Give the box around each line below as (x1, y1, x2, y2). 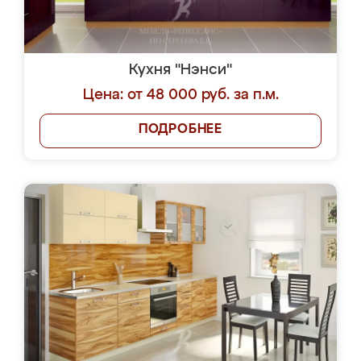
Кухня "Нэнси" (129, 63, 232, 77)
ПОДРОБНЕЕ (138, 123, 223, 136)
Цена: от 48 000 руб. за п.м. (82, 88, 279, 102)
